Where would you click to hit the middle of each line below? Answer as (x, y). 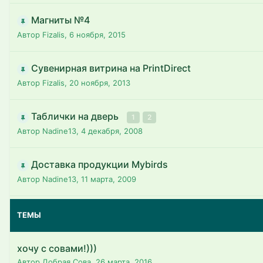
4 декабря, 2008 (112, 131)
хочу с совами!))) (57, 248)
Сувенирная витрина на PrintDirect (111, 68)
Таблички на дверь (76, 116)
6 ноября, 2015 (97, 35)
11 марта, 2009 (109, 179)
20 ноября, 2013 (100, 83)
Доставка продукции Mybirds (100, 164)
